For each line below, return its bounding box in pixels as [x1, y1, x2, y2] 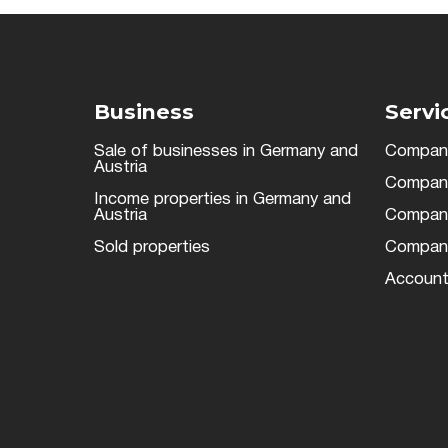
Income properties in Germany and [94, 191, 352, 207]
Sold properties [94, 239, 211, 255]
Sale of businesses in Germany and [94, 143, 359, 159]
